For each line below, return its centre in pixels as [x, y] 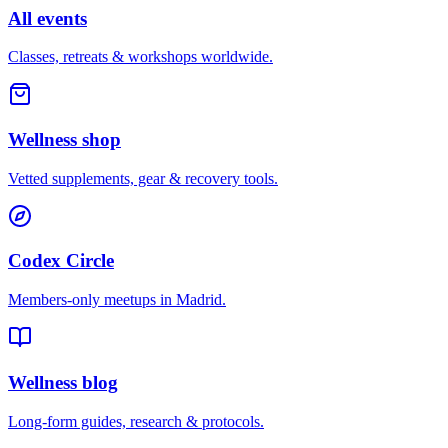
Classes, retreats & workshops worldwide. [140, 57]
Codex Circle [61, 261]
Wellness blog [63, 382]
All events [47, 18]
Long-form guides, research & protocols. [136, 421]
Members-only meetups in [92, 300]
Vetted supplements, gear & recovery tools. [143, 178]
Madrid [199, 300]
